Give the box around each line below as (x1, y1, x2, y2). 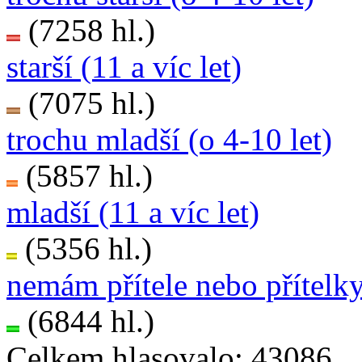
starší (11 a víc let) (6, 49, 242, 85)
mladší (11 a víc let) (6, 195, 259, 230)
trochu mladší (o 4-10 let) (6, 122, 332, 158)
